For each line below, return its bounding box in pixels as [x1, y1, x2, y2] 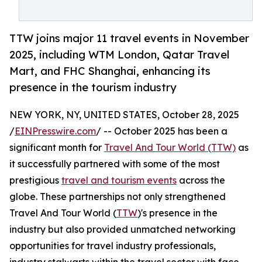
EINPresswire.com [15, 125, 96, 137]
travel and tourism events [61, 174, 177, 187]
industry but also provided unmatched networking [9, 223, 236, 236]
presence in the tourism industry [9, 81, 177, 94]
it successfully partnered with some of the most [9, 158, 220, 170]
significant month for [9, 142, 104, 154]
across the [177, 174, 225, 187]
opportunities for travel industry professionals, [9, 240, 216, 252]
